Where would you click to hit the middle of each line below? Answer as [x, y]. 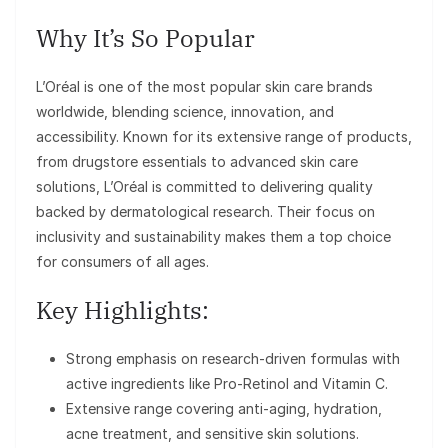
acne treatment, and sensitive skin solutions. [212, 434]
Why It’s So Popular [145, 38]
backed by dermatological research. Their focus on [205, 212]
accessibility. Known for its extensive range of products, [224, 137]
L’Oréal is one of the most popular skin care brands [204, 87]
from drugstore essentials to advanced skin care [197, 162]
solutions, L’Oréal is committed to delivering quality [204, 187]
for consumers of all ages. [122, 262]
